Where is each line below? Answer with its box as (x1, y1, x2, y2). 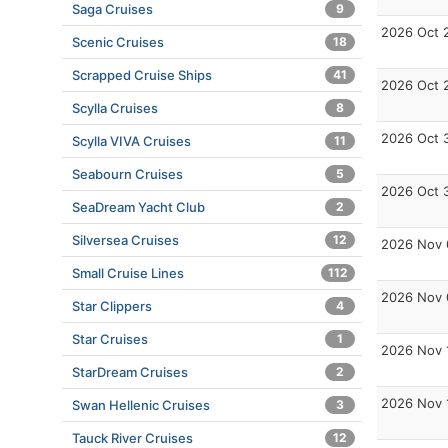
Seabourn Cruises (72, 166, 183, 182)
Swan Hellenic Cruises (72, 397, 210, 413)
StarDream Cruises (72, 364, 188, 380)
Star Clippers (72, 298, 152, 314)
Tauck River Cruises (72, 430, 193, 446)
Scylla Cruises (72, 100, 158, 116)
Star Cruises (72, 331, 148, 347)
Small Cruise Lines (72, 265, 184, 281)
